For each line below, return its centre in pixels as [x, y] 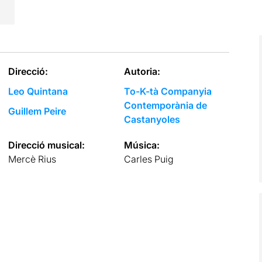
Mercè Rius [32, 159]
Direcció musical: [46, 145]
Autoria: [142, 71]
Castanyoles [152, 119]
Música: [142, 145]
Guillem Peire [37, 111]
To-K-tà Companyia [168, 91]
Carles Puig [149, 159]
